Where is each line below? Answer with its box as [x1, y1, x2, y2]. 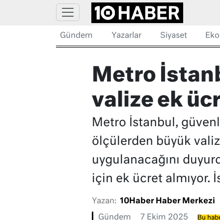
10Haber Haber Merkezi [119, 197, 215, 206]
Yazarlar [111, 32, 141, 40]
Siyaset [160, 32, 187, 40]
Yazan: [91, 197, 116, 206]
